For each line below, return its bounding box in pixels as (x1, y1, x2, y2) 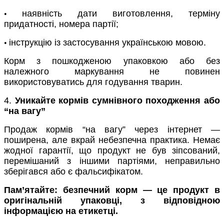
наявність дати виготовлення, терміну (22, 8, 220, 18)
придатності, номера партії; (4, 18, 118, 29)
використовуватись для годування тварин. (4, 76, 182, 87)
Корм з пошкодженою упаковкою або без (4, 55, 220, 66)
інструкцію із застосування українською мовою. (9, 37, 206, 47)
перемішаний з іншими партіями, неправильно (4, 155, 220, 166)
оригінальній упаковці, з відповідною (4, 195, 220, 205)
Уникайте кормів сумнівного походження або (14, 95, 220, 105)
